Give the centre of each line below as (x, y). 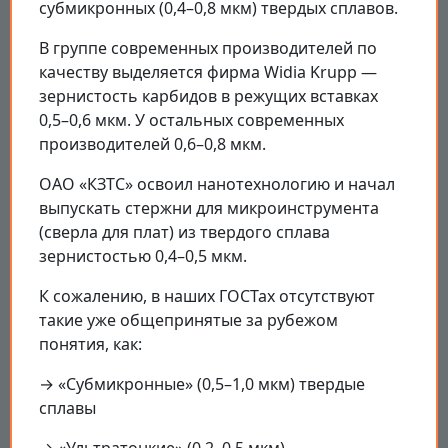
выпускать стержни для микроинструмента (209, 207)
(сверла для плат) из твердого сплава (184, 231)
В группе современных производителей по (208, 47)
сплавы (67, 407)
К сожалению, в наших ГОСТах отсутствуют (207, 295)
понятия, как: (90, 343)
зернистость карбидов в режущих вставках (208, 95)
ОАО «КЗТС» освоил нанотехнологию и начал (217, 183)
